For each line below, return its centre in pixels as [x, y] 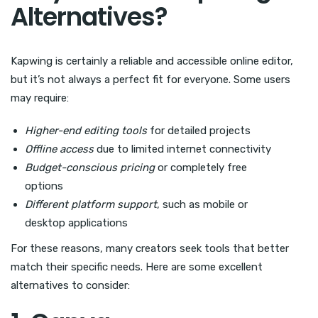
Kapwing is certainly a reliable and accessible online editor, [152, 61]
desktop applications [76, 223]
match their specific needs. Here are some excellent [137, 267]
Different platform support [91, 204]
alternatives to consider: [70, 285]
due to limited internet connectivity [182, 149]
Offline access [59, 149]
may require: [40, 98]
